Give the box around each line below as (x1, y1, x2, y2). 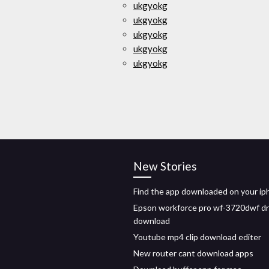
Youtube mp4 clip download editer (133, 232, 261, 242)
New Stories (133, 159, 197, 173)
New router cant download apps (133, 248, 253, 258)
